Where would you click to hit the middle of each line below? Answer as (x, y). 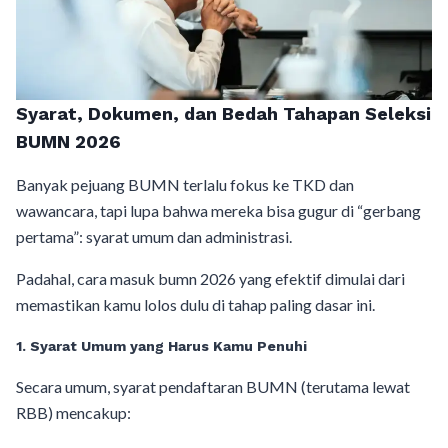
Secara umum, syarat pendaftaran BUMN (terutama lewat (213, 386)
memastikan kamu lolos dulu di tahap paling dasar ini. (195, 304)
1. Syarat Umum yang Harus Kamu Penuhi (161, 345)
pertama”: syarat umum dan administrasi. (154, 236)
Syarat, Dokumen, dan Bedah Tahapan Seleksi (223, 113)
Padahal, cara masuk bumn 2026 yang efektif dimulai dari (210, 278)
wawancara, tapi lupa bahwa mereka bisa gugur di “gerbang (218, 210)
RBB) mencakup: (73, 412)
